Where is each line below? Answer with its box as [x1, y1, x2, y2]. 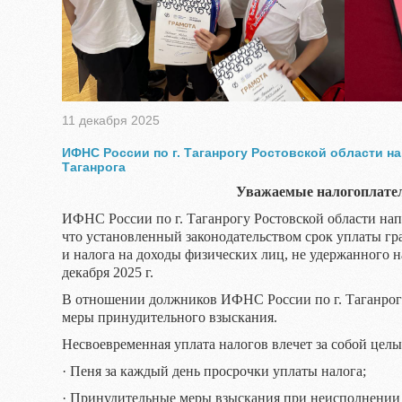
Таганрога [62, 160, 126, 174]
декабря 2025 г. [62, 265, 182, 280]
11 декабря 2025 [62, 113, 160, 127]
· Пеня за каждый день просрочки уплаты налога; [62, 363, 366, 379]
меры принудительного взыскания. [62, 310, 277, 325]
